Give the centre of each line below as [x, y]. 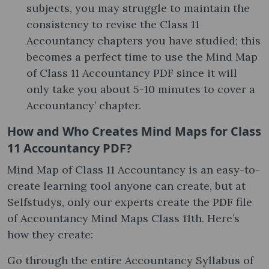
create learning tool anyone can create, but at [126, 186]
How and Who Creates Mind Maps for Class [134, 131]
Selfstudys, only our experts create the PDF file [130, 202]
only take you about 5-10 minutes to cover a [141, 89]
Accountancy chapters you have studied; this [144, 40]
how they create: [50, 234]
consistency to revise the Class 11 [113, 24]
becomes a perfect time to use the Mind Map [142, 56]
